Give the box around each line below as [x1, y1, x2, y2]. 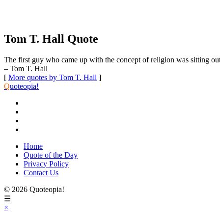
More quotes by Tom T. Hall [8, 73, 97, 82]
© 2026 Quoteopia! [4, 185, 64, 193]
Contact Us [24, 168, 58, 177]
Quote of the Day [24, 150, 78, 159]
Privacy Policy [24, 159, 69, 168]
